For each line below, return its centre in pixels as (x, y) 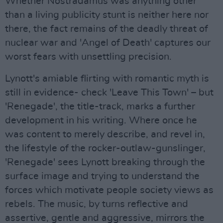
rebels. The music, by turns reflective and (97, 204)
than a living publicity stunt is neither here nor (107, 15)
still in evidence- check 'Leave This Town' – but (109, 92)
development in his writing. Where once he (101, 120)
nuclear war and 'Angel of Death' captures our (108, 43)
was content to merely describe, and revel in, (105, 134)
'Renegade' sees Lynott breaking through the (105, 162)
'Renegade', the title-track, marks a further (100, 106)
